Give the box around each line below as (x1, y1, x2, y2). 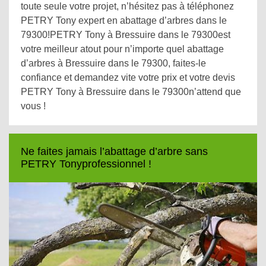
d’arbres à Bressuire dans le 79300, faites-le (21, 58, 206, 68)
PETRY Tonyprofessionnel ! (21, 158, 151, 170)
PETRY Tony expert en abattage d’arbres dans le (21, 15, 227, 26)
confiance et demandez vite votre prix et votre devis (21, 72, 235, 83)
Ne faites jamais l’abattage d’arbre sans (21, 145, 208, 157)
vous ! (21, 101, 46, 111)
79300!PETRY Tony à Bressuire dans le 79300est (21, 30, 230, 40)
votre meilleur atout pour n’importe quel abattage (21, 44, 224, 54)
